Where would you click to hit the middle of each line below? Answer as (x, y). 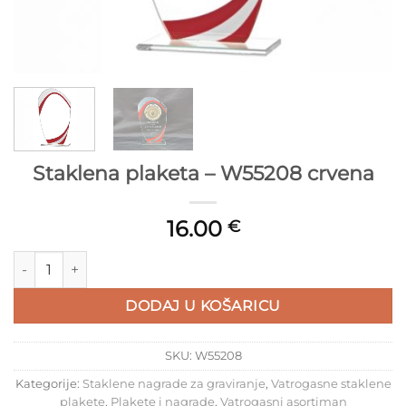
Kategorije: (48, 384)
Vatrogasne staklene (331, 384)
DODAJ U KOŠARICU (203, 305)
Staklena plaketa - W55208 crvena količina (146, 261)
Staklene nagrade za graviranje (174, 384)
